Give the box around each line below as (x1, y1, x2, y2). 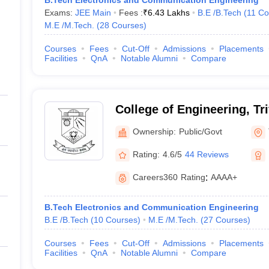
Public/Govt (178, 126, 222, 136)
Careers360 (132, 172, 178, 182)
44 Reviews (184, 149, 229, 159)
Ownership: (132, 126, 176, 136)
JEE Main (74, 8, 111, 17)
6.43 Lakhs (147, 8, 190, 17)
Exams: (44, 8, 75, 17)
